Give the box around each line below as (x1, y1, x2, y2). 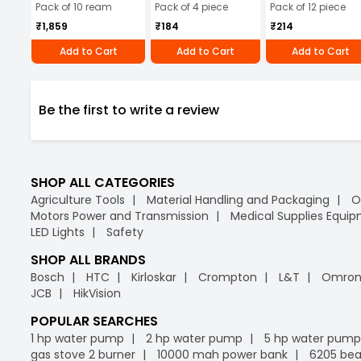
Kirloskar (131, 268, 176, 285)
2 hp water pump (146, 330, 243, 346)
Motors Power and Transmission (31, 207, 209, 224)
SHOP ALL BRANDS (31, 250, 146, 269)
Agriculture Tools (31, 191, 125, 208)
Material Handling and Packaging (147, 191, 330, 208)
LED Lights (31, 223, 85, 240)
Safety (106, 223, 143, 240)
